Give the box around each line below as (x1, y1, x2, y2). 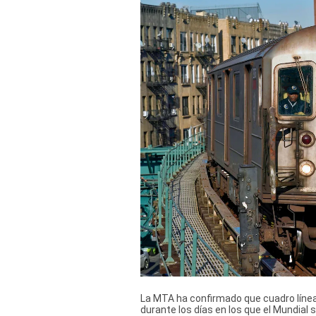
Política (16, 43, 50, 54)
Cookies (16, 66, 52, 77)
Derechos (16, 8, 60, 20)
